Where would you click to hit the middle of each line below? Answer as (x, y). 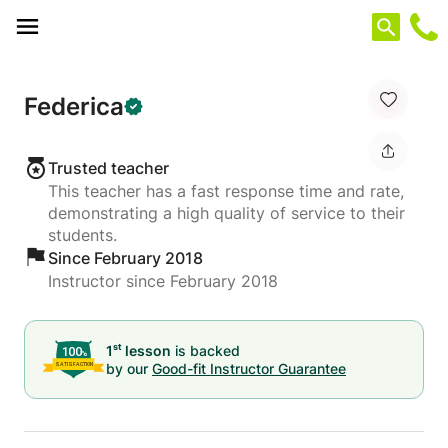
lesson (146, 350)
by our (127, 368)
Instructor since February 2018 (163, 281)
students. (82, 235)
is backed (205, 350)
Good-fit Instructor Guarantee (249, 368)
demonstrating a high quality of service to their (226, 213)
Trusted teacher (108, 168)
